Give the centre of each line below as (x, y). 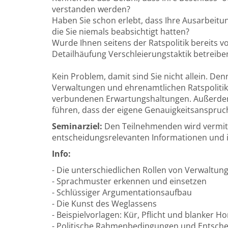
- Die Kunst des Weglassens (104, 204)
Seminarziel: (77, 126)
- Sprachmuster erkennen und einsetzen (129, 181)
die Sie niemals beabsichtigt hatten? (121, 32)
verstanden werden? (91, 9)
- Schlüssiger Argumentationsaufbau (122, 192)
